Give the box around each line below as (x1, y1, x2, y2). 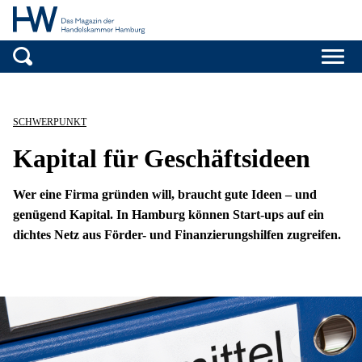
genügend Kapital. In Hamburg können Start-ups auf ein (13, 208, 324, 222)
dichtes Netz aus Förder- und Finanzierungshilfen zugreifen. (13, 228, 341, 242)
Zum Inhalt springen (179, 74, 294, 88)
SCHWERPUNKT (13, 116, 86, 128)
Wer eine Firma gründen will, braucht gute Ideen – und (13, 187, 317, 202)
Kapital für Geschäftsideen (13, 144, 310, 174)
